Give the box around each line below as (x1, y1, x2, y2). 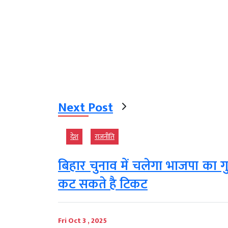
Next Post (58, 97, 113, 119)
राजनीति (95, 131, 115, 143)
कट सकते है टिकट (58, 174, 148, 196)
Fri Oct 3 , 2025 (58, 215, 107, 227)
